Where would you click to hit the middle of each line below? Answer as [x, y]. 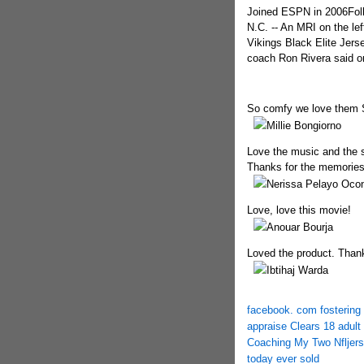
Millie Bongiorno [303, 126]
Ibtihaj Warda [297, 270]
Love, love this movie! [299, 210]
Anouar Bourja [299, 227]
